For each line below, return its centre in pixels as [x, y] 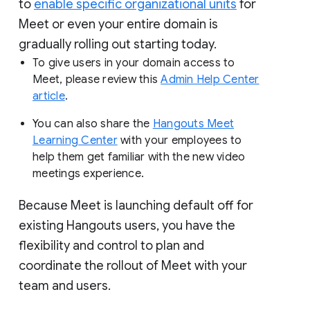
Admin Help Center [210, 79]
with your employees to [180, 140]
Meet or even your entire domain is [118, 24]
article [49, 96]
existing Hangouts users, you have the [127, 225]
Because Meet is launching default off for [136, 205]
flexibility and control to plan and [111, 245]
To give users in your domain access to [134, 63]
